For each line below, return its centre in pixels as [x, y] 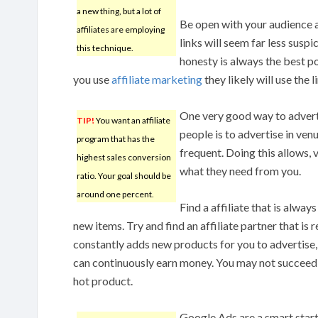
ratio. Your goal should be [124, 175]
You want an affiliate [132, 120]
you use [92, 79]
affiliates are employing [121, 29]
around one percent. [115, 194]
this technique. [105, 48]
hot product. [103, 280]
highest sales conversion [124, 157]
